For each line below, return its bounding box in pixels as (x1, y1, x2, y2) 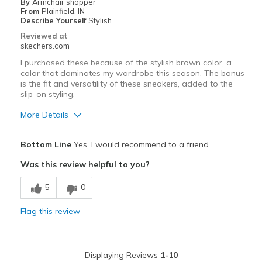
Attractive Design (23, 149, 85, 158)
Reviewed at (20, 31, 68, 41)
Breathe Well (23, 171, 70, 181)
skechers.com (20, 41, 70, 51)
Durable (23, 215, 52, 225)
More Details (20, 109, 68, 120)
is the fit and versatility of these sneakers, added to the (20, 78, 233, 89)
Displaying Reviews (84, 250, 160, 261)
